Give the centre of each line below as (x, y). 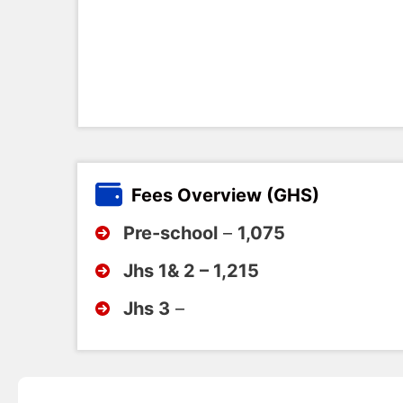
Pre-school (170, 233)
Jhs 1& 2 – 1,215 (191, 270)
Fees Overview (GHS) (225, 195)
